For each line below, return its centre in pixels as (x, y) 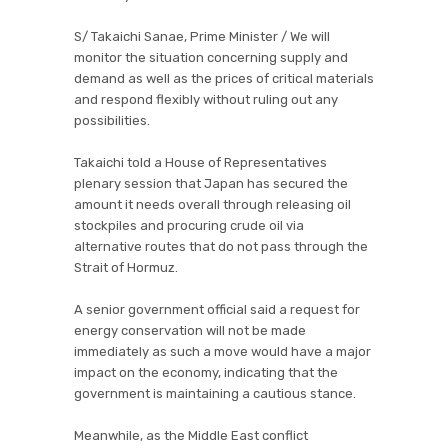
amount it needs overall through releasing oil (212, 204)
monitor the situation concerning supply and (211, 57)
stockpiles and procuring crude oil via (189, 225)
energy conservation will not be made (190, 330)
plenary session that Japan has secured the (211, 183)
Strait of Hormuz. (126, 267)
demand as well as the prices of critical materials (224, 78)
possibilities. (112, 120)
